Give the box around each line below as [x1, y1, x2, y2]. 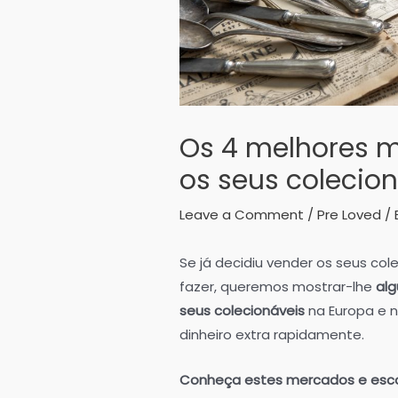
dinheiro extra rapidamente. [179, 325, 364, 345]
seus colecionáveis [179, 301, 305, 321]
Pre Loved [317, 205, 381, 225]
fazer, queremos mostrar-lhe [179, 277, 376, 297]
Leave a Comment [179, 205, 304, 225]
